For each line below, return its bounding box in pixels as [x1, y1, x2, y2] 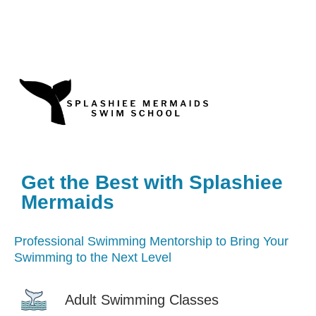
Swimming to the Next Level [14, 250, 171, 265]
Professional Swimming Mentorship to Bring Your [14, 234, 288, 249]
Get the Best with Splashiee [21, 171, 283, 194]
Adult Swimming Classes [65, 292, 219, 308]
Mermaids [21, 191, 114, 214]
